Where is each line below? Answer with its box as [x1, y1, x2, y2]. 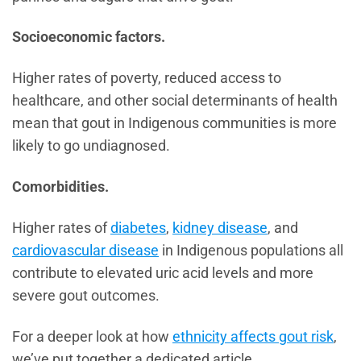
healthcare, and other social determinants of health [12, 93, 338, 110]
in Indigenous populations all [159, 243, 343, 259]
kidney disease [172, 220, 268, 236]
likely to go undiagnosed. [12, 138, 170, 155]
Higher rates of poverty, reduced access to [12, 70, 281, 87]
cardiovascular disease [12, 243, 159, 259]
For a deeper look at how [12, 328, 172, 345]
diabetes [110, 220, 166, 236]
